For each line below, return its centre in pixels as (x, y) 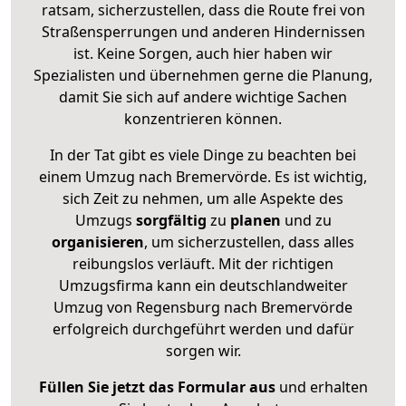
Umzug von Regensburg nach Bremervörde (203, 307)
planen (255, 220)
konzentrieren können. (203, 118)
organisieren (98, 242)
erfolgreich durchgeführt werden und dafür (203, 329)
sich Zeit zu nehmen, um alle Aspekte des (203, 198)
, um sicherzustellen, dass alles (249, 242)
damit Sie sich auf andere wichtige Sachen (203, 97)
